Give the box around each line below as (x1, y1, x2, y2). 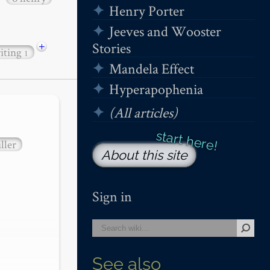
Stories (92, 38, 131, 57)
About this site (101, 147, 187, 163)
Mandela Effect (108, 58, 194, 78)
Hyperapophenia (108, 79, 203, 98)
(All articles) (108, 102, 178, 122)
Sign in (92, 187, 132, 206)
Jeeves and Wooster (108, 21, 221, 40)
